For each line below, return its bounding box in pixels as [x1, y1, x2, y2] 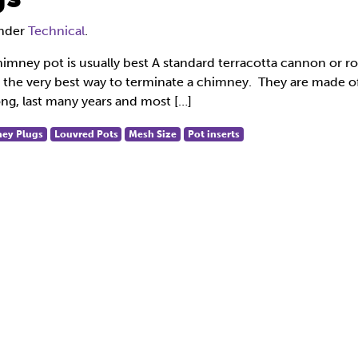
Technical [28, 23, 85, 38]
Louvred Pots [54, 129, 118, 140]
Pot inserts [187, 129, 240, 140]
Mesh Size [129, 129, 177, 140]
